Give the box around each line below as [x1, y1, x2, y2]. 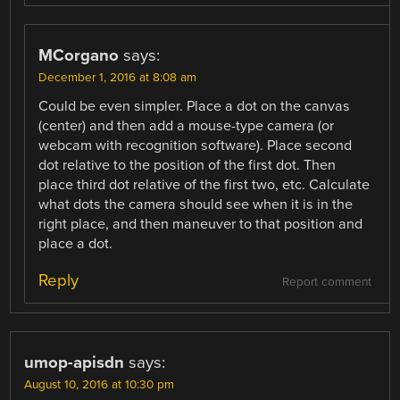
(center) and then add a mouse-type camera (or [38, 116, 335, 135]
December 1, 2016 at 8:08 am [38, 70, 197, 85]
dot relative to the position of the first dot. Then [38, 155, 337, 174]
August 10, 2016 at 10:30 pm [24, 377, 175, 392]
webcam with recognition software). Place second [38, 136, 353, 154]
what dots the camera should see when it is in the [38, 195, 354, 213]
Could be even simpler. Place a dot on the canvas [38, 96, 351, 115]
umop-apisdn [24, 352, 125, 372]
